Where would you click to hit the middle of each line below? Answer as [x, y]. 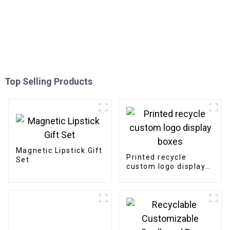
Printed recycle [156, 157]
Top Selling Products [48, 82]
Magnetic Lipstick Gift [59, 150]
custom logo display [166, 167]
